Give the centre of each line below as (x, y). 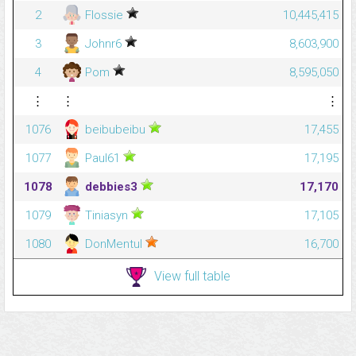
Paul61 (103, 159)
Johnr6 (103, 44)
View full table (192, 276)
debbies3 (111, 187)
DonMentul (114, 244)
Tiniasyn (106, 216)
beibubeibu (115, 130)
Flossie (104, 15)
